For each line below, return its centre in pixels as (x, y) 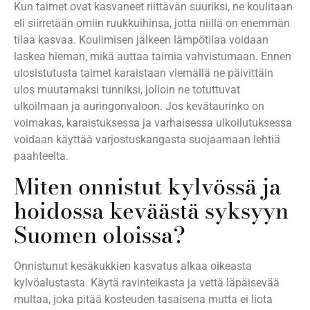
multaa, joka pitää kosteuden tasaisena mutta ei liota (143, 300)
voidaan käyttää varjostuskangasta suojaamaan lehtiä (147, 139)
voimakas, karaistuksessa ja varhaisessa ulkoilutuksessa (153, 122)
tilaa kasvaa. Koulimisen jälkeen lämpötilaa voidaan (141, 39)
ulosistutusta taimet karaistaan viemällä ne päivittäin (144, 73)
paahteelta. (41, 156)
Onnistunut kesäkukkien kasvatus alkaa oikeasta (133, 266)
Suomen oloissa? (100, 235)
